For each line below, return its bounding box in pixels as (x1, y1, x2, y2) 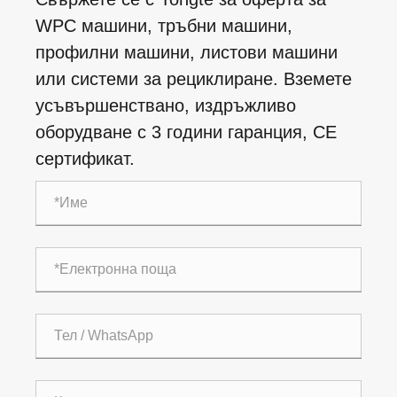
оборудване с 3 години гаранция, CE (35, 122, 337, 143)
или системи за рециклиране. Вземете (35, 69, 352, 90)
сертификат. (35, 149, 135, 169)
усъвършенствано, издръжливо (35, 96, 296, 116)
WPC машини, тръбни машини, (35, 16, 292, 36)
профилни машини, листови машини (35, 43, 338, 63)
